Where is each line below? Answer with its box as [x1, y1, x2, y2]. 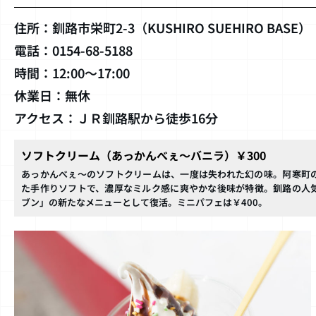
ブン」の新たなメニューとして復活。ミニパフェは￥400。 [21, 195, 267, 209]
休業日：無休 [14, 86, 90, 105]
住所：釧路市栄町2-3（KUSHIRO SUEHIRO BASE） [14, 18, 311, 37]
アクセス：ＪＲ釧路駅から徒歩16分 [14, 109, 218, 128]
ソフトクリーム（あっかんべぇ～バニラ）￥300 [21, 147, 266, 164]
